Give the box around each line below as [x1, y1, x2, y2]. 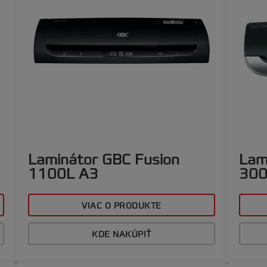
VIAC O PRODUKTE [82, 200, 162, 212]
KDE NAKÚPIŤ [92, 229, 151, 240]
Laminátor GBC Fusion [28, 150, 180, 169]
